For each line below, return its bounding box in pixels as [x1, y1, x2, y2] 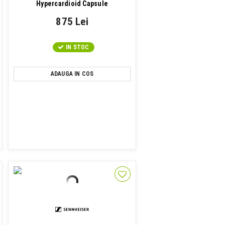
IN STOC [65, 44, 89, 51]
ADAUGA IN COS [50, 70, 94, 77]
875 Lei [56, 16, 88, 28]
